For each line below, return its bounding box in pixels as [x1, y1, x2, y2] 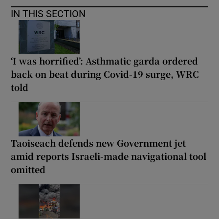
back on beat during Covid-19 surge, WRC [11, 67, 199, 80]
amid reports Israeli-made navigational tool [11, 149, 207, 162]
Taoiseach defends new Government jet [11, 136, 186, 149]
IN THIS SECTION [11, 8, 86, 19]
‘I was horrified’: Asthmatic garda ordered [11, 54, 198, 67]
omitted [11, 162, 46, 175]
